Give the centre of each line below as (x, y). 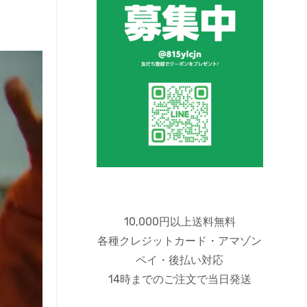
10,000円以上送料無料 (180, 222)
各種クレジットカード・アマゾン (180, 241)
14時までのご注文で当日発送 (180, 280)
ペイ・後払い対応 (180, 260)
